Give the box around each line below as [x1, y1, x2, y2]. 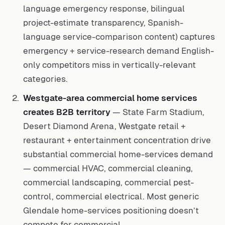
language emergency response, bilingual [23, 3, 185, 14]
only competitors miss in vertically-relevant [23, 59, 196, 70]
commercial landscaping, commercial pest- [23, 177, 194, 187]
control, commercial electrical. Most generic [23, 191, 199, 201]
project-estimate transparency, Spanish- [23, 17, 183, 28]
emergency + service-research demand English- [23, 45, 214, 56]
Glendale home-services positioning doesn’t [23, 205, 199, 215]
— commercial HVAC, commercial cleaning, [23, 163, 193, 173]
